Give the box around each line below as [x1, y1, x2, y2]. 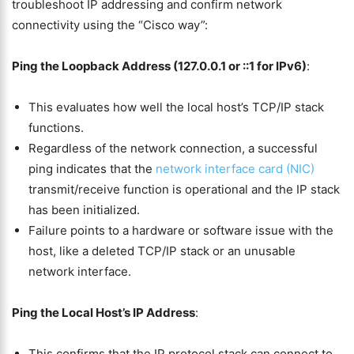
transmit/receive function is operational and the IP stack [28, 182, 340, 197]
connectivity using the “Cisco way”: [12, 17, 208, 32]
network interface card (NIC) [156, 161, 314, 176]
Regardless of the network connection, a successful [28, 141, 318, 156]
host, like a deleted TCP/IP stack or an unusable [28, 243, 296, 258]
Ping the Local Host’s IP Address [12, 305, 195, 320]
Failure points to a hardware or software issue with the [28, 223, 333, 238]
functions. [28, 120, 84, 135]
